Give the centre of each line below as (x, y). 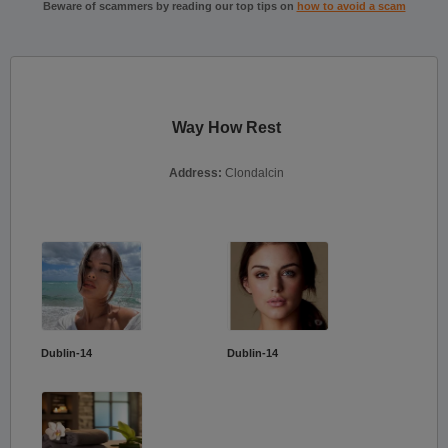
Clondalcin (254, 173)
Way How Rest (226, 127)
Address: (197, 173)
